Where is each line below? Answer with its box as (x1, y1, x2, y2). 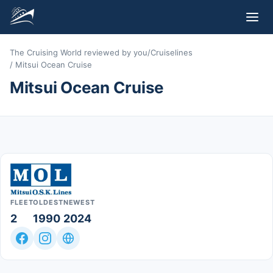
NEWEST (63, 198, 95, 207)
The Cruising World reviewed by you (10, 48, 147, 57)
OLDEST (33, 198, 63, 207)
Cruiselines (151, 48, 193, 57)
